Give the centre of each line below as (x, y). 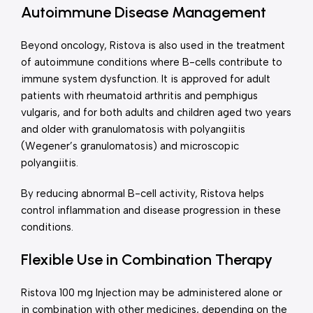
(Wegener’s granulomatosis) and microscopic (130, 146)
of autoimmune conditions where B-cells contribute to (152, 62)
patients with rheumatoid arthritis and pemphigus (139, 96)
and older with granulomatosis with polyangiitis (133, 129)
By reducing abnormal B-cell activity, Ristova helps (143, 194)
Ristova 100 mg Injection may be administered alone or (152, 293)
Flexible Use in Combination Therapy (147, 260)
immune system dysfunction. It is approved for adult (146, 79)
